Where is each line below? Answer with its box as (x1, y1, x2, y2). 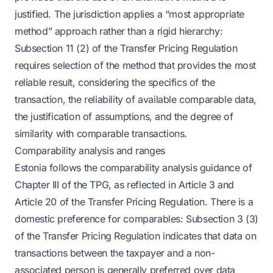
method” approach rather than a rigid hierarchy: (15, 25, 223, 37)
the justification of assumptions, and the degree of (15, 110, 233, 122)
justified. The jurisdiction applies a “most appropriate (15, 8, 245, 20)
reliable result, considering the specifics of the (15, 76, 215, 88)
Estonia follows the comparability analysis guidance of (15, 161, 252, 174)
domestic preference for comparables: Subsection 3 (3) (15, 213, 258, 225)
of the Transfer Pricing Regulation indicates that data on (15, 230, 257, 242)
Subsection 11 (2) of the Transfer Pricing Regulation (15, 42, 238, 54)
